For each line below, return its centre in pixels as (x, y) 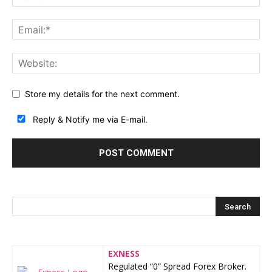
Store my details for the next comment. (102, 94)
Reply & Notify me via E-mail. (89, 120)
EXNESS (124, 254)
